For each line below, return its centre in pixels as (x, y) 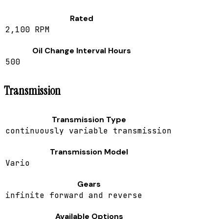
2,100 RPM (27, 30)
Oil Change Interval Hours (82, 51)
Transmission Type (89, 120)
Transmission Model (89, 152)
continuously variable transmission (88, 131)
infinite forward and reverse (74, 196)
